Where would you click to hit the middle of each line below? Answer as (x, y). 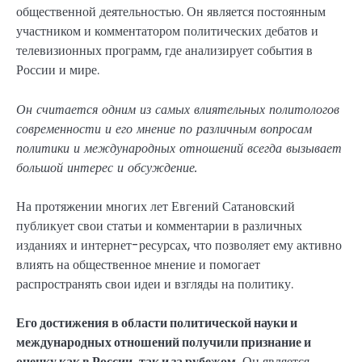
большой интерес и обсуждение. (107, 167)
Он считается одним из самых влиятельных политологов (178, 109)
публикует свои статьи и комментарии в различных (159, 225)
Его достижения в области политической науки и (157, 322)
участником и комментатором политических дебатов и (167, 32)
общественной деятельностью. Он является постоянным (171, 12)
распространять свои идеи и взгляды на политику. (155, 284)
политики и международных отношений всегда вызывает (179, 148)
